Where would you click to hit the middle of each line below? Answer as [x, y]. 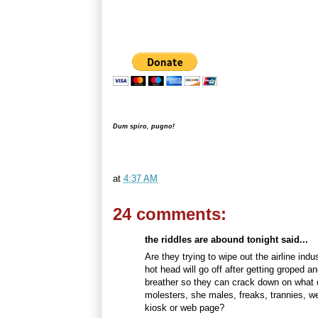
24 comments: [170, 214]
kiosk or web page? [185, 308]
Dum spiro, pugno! [144, 126]
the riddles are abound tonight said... [226, 239]
